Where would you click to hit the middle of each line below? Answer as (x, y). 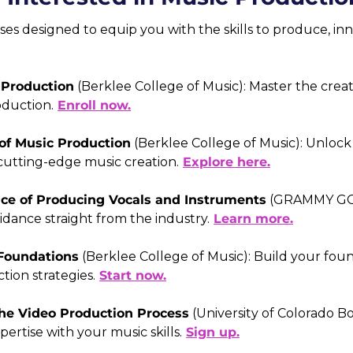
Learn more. (253, 219)
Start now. (133, 275)
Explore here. (227, 162)
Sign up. (213, 332)
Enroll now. (94, 105)
